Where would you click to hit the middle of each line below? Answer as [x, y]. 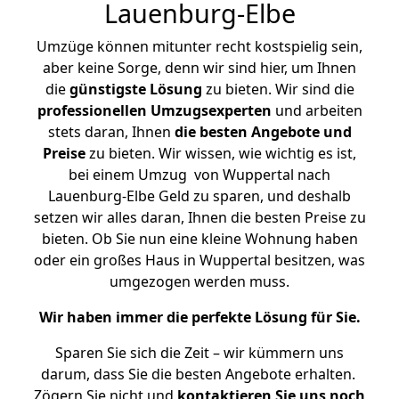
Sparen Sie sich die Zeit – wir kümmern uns [199, 353]
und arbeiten [317, 110]
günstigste [107, 89]
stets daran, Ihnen [111, 132]
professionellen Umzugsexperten [154, 110]
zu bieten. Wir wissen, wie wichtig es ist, [221, 153]
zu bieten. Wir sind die [278, 89]
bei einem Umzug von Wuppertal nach [199, 175]
